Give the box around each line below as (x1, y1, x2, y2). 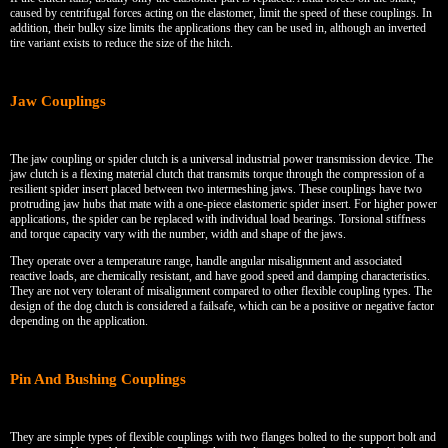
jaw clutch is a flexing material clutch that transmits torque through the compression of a (10, 166, 424, 181)
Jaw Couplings (10, 92, 106, 109)
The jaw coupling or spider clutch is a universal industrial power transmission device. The (10, 151, 433, 166)
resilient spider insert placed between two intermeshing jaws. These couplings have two (10, 181, 422, 196)
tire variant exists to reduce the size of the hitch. (10, 35, 236, 50)
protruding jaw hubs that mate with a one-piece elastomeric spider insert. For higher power (10, 196, 437, 211)
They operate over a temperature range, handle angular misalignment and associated (10, 253, 402, 268)
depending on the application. (10, 313, 148, 328)
